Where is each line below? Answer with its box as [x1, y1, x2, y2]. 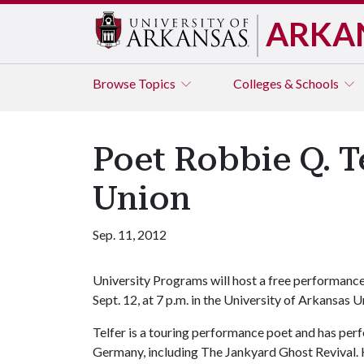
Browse [93, 76, 138, 91]
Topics [138, 76, 178, 91]
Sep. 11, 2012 [93, 227, 167, 242]
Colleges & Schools [233, 76, 341, 91]
